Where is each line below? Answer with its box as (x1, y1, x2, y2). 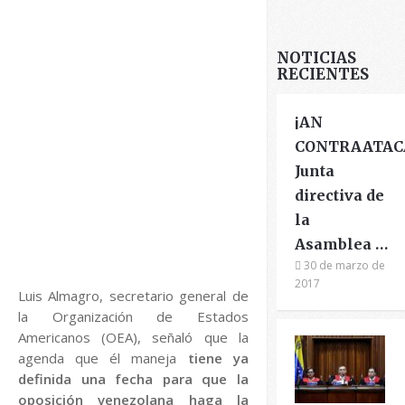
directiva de (295, 186, 385, 204)
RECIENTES (277, 64, 370, 84)
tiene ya (176, 349, 249, 367)
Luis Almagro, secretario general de (18, 287, 249, 305)
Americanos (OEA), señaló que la (18, 328, 249, 346)
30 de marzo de (301, 258, 386, 273)
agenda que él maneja (18, 349, 177, 367)
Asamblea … (295, 235, 389, 253)
